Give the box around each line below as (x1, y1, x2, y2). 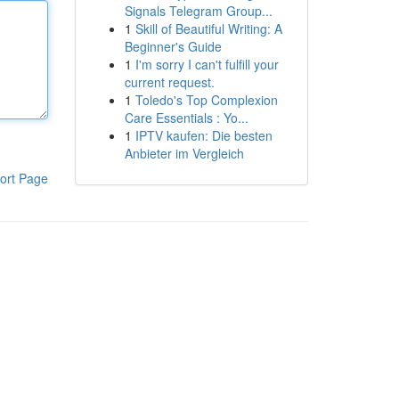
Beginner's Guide (124, 37, 222, 55)
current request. (124, 73, 215, 91)
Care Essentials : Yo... (124, 109, 248, 126)
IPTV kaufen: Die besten (134, 126, 273, 144)
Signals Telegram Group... (124, 2, 273, 20)
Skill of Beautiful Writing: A (134, 20, 282, 37)
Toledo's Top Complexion (134, 91, 278, 109)
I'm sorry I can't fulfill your (134, 55, 279, 73)
